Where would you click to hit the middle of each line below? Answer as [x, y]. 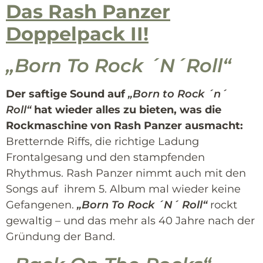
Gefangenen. [41, 205]
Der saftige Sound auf [67, 94]
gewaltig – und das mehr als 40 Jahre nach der [130, 221]
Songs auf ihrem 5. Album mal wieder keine [123, 189]
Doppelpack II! [77, 34]
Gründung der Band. [60, 237]
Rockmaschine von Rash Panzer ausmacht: [124, 126]
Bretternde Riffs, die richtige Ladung [102, 142]
